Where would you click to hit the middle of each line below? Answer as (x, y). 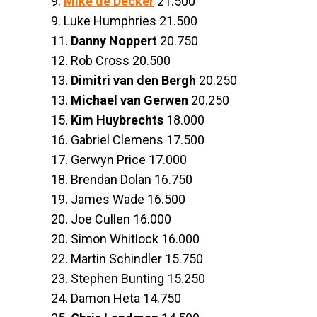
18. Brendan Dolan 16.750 (122, 179)
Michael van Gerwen (129, 100)
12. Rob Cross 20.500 (111, 60)
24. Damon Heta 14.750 (116, 298)
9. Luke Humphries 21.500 (124, 21)
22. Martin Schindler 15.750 (127, 258)
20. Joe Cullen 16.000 (111, 219)
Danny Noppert (114, 40)
